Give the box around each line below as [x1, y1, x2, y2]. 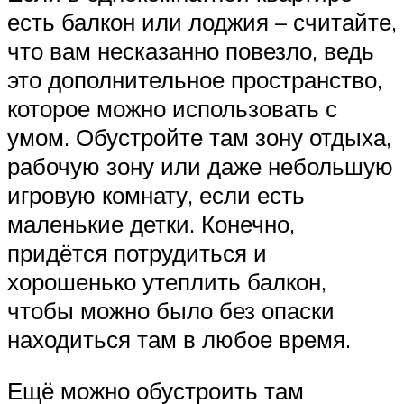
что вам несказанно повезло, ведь [7, 35, 374, 65]
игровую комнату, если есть [7, 179, 305, 209]
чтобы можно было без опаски [7, 295, 335, 325]
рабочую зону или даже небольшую [7, 151, 393, 180]
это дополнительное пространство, [7, 64, 382, 94]
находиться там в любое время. [7, 324, 351, 353]
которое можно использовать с [7, 93, 337, 123]
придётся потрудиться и [7, 237, 267, 267]
